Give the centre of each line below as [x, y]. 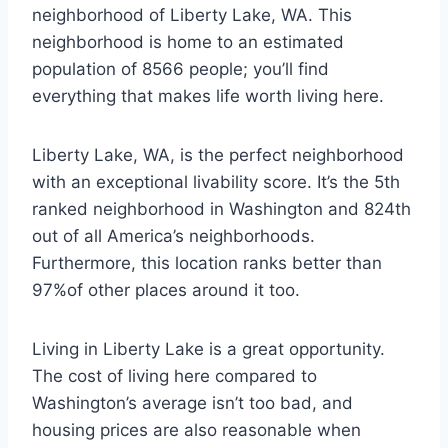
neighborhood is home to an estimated [188, 42]
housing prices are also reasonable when [196, 430]
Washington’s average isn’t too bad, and [192, 403]
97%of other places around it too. [166, 290]
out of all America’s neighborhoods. [173, 236]
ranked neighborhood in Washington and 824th [221, 209]
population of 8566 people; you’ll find [180, 69]
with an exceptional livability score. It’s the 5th [216, 182]
